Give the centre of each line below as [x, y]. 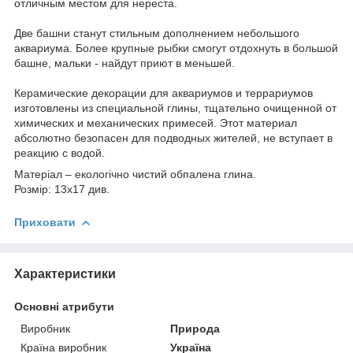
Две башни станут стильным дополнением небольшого [157, 33]
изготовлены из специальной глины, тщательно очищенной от [175, 108]
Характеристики [65, 273]
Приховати [45, 222]
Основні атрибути [64, 306]
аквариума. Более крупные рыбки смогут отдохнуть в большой [176, 48]
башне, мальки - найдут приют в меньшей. [124, 63]
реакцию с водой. [59, 152]
